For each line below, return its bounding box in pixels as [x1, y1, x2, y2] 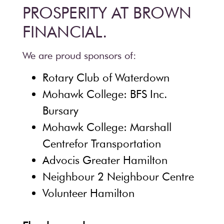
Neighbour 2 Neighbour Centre [42, 170, 194, 183]
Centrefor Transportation [42, 137, 161, 150]
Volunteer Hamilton [42, 186, 134, 199]
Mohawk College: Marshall [42, 120, 171, 133]
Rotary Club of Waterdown [42, 71, 169, 84]
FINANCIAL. [22, 22, 107, 41]
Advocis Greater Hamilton [42, 153, 167, 166]
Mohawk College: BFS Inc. [42, 87, 167, 100]
